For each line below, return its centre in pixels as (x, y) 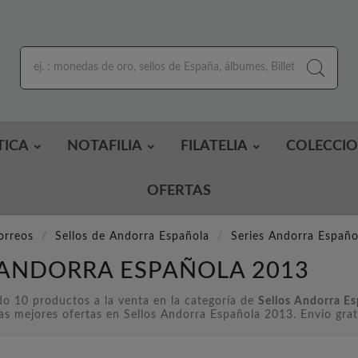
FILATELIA (214, 147)
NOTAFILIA (105, 147)
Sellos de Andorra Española (132, 237)
